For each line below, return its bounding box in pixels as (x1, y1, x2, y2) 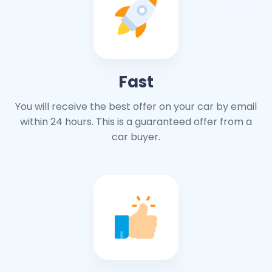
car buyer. (112, 130, 160, 144)
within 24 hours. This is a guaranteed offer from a (20, 115, 252, 129)
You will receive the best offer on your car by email (15, 100, 257, 114)
